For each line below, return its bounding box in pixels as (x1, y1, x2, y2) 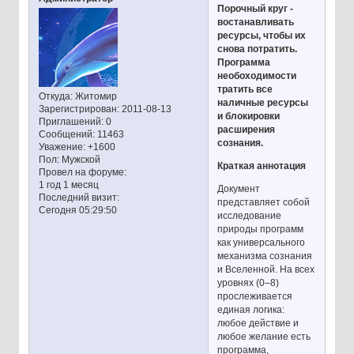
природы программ (217, 224, 304, 235)
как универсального (217, 237, 306, 249)
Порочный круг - (217, 3, 294, 15)
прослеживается (217, 291, 293, 303)
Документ (217, 183, 261, 195)
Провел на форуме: (38, 167, 126, 179)
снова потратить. (217, 43, 298, 55)
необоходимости (217, 70, 297, 82)
